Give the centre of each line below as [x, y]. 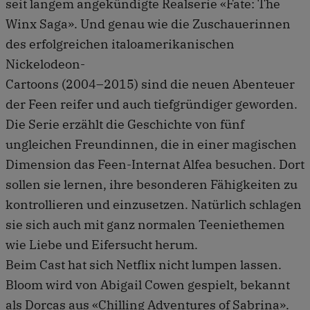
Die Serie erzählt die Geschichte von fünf [125, 124]
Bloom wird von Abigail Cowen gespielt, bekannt [148, 284]
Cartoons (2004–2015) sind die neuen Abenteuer [150, 84]
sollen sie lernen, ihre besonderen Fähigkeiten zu [152, 184]
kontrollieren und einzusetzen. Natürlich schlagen [154, 204]
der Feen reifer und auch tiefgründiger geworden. [152, 104]
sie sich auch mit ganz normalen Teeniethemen [145, 224]
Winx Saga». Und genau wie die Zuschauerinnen [148, 24]
